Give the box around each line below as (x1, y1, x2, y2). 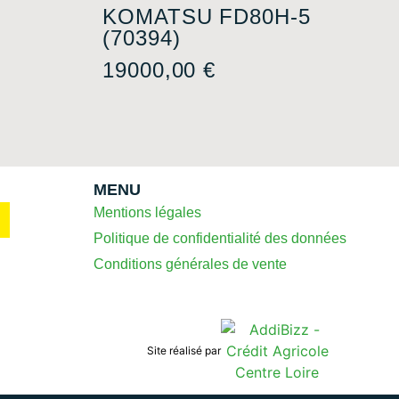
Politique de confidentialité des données (94, 230, 347, 246)
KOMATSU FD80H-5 (102, 4, 311, 28)
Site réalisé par (146, 343, 221, 357)
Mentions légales (94, 204, 202, 220)
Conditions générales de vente (94, 256, 288, 272)
